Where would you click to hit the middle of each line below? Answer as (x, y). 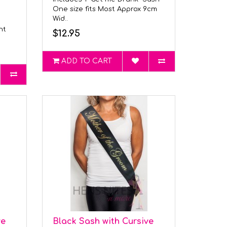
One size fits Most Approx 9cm (105, 9)
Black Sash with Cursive (103, 221)
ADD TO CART (87, 61)
